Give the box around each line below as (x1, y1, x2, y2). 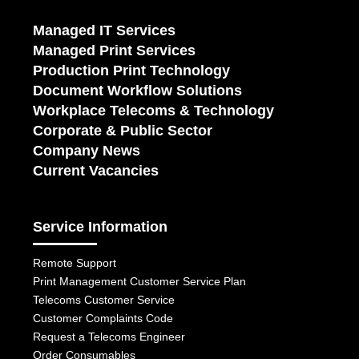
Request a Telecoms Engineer (33, 330, 186, 344)
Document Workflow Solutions (33, 83, 243, 99)
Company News (33, 143, 141, 159)
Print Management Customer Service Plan (33, 275, 247, 288)
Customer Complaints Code (33, 312, 174, 325)
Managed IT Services (33, 22, 176, 39)
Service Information (33, 219, 168, 236)
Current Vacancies (33, 163, 159, 179)
